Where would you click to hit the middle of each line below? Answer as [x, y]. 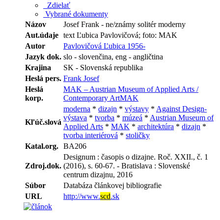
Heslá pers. [43, 78]
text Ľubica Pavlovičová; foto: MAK [120, 35]
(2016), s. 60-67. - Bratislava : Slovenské [127, 166]
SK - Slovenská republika [103, 68]
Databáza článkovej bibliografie [112, 185]
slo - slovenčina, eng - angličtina [113, 57]
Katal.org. [42, 146]
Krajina [38, 68]
